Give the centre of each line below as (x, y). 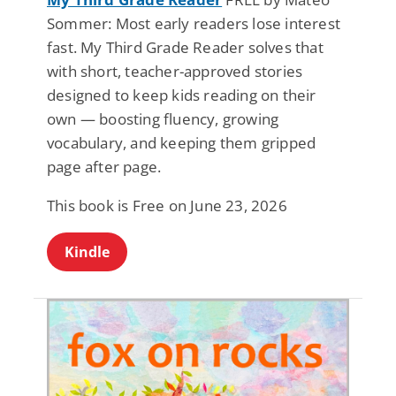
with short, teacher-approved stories (175, 71)
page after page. (104, 166)
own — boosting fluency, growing (163, 118)
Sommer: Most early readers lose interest (194, 23)
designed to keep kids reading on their (182, 95)
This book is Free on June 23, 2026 (167, 205)
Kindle (87, 251)
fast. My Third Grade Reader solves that (185, 47)
